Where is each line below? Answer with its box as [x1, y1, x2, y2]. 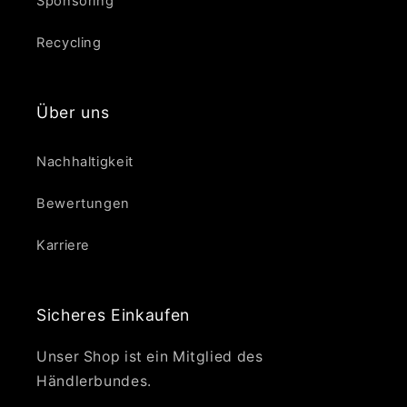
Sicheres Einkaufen [36, 304, 190, 324]
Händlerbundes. [36, 372, 152, 390]
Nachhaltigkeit [36, 154, 134, 171]
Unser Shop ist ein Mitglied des [36, 347, 263, 365]
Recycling [36, 35, 102, 52]
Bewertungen [36, 195, 130, 213]
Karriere [36, 237, 91, 254]
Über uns [36, 102, 110, 122]
